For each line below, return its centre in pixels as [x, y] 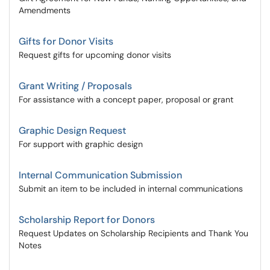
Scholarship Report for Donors [87, 220]
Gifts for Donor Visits [66, 41]
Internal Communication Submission [100, 175]
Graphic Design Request [72, 130]
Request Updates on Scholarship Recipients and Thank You [133, 233]
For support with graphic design [81, 144]
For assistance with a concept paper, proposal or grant [126, 99]
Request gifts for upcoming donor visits [95, 55]
